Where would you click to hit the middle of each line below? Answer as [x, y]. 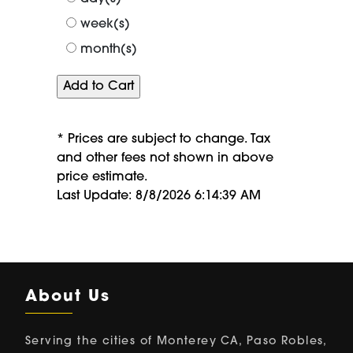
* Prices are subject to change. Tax [163, 140]
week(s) [105, 25]
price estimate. [102, 178]
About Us [68, 297]
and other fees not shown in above [165, 159]
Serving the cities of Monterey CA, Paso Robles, [176, 342]
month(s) [109, 50]
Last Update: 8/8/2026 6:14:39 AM [159, 197]
